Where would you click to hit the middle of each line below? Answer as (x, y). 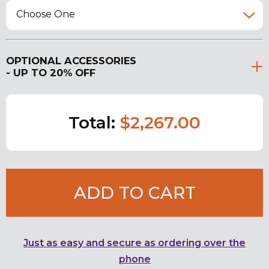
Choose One (46, 14)
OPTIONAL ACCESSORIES (71, 60)
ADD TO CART (134, 192)
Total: (94, 122)
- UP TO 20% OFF (51, 72)
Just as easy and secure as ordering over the (134, 243)
